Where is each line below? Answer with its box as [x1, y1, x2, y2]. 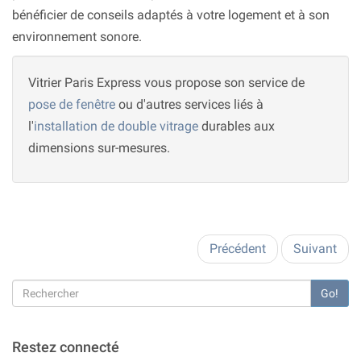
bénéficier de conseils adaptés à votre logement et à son [12, 7, 330, 23]
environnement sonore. [12, 29, 142, 45]
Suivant [293, 241, 337, 257]
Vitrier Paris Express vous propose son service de [28, 75, 305, 91]
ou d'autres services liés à [115, 97, 263, 113]
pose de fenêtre [28, 97, 115, 113]
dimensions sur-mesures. [28, 140, 170, 156]
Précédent [210, 241, 266, 257]
